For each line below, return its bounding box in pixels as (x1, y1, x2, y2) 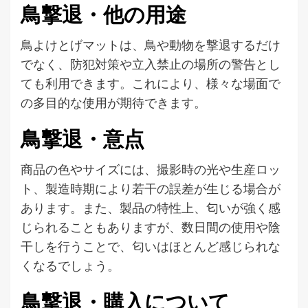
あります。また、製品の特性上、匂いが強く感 (21, 199, 280, 217)
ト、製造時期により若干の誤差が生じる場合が (21, 180, 280, 197)
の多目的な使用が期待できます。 (21, 94, 206, 111)
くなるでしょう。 (21, 257, 120, 274)
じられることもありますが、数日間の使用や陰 (21, 219, 280, 236)
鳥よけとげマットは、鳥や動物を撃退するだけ (21, 36, 280, 54)
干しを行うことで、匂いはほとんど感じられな (21, 238, 280, 255)
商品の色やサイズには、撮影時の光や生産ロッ (21, 161, 280, 178)
